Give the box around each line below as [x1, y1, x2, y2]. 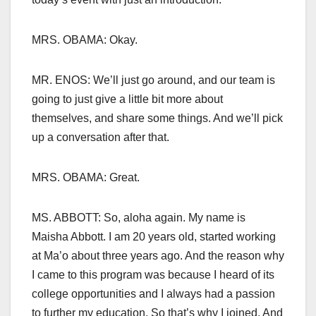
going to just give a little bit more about [32, 93, 223, 106]
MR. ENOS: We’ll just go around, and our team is [32, 74, 275, 87]
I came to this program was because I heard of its [32, 269, 274, 281]
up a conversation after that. [32, 131, 169, 144]
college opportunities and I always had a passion [32, 288, 275, 300]
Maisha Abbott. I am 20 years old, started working [32, 231, 276, 243]
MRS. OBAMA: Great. [32, 171, 140, 184]
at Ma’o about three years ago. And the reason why [32, 250, 284, 262]
